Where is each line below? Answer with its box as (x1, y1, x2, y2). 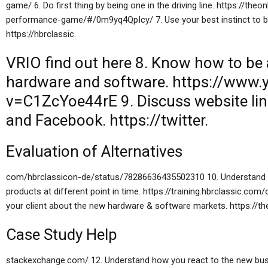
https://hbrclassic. (6, 29, 76, 39)
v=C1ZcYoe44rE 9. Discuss (6, 92, 194, 110)
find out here (45, 54, 132, 72)
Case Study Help (6, 226, 117, 243)
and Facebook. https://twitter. (6, 111, 208, 129)
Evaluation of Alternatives (6, 142, 182, 160)
